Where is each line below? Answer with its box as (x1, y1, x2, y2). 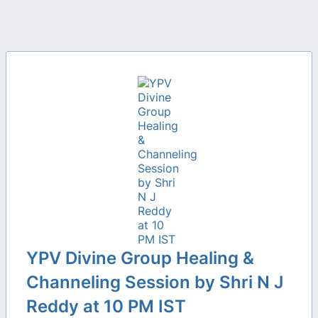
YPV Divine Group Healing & (26, 248, 254, 268)
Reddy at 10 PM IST (26, 296, 186, 317)
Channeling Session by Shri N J (26, 272, 283, 292)
